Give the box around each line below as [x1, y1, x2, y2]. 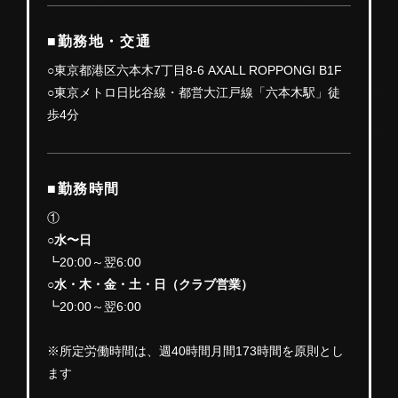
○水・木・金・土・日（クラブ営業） [47, 276, 253, 291]
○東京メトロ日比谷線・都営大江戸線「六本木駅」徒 [47, 84, 340, 99]
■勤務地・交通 [47, 33, 152, 49]
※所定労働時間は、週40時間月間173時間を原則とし [47, 343, 344, 358]
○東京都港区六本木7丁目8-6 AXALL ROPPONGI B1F [47, 62, 342, 77]
